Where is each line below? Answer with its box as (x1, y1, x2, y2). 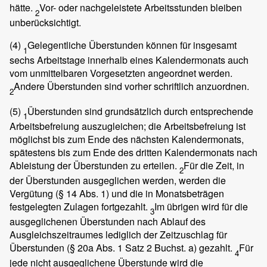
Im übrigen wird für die (154, 199, 248, 213)
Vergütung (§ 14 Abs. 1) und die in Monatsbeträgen (10, 186, 224, 200)
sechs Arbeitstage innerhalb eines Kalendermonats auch (10, 53, 249, 67)
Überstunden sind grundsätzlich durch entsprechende (27, 104, 253, 118)
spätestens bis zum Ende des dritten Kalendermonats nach (10, 145, 257, 159)
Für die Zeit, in (184, 158, 244, 172)
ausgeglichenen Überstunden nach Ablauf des (10, 215, 206, 229)
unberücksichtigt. (10, 15, 81, 30)
